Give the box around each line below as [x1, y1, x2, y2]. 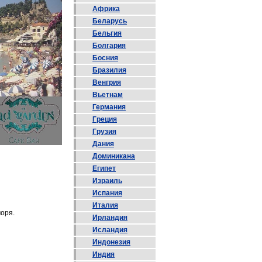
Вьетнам [92, 91, 123, 99]
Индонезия [92, 238, 130, 246]
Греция [92, 115, 117, 123]
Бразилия [92, 66, 126, 74]
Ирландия [92, 213, 127, 222]
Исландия [92, 226, 127, 234]
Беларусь [92, 17, 127, 25]
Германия [92, 103, 126, 111]
